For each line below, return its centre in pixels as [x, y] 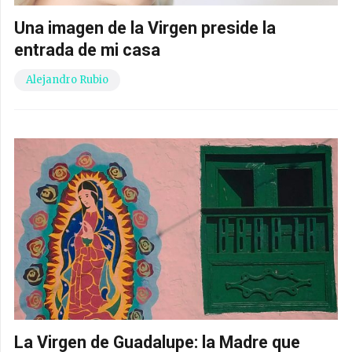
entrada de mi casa [87, 49]
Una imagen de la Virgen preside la [145, 27]
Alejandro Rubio [67, 79]
